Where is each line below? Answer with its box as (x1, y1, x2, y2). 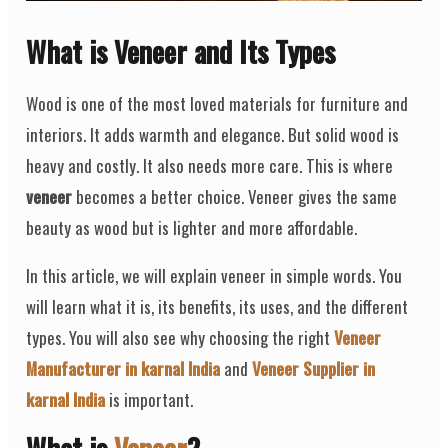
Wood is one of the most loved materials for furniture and (26, 91, 409, 117)
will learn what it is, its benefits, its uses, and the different (26, 294, 409, 320)
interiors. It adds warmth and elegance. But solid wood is (26, 122, 400, 148)
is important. (105, 387, 194, 413)
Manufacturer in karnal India (26, 356, 221, 382)
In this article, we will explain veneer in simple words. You (26, 263, 403, 289)
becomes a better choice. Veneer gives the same (72, 184, 398, 210)
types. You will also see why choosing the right (26, 325, 335, 351)
